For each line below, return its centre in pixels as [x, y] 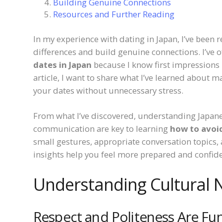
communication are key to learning [102, 128]
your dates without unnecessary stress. [108, 90]
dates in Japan [62, 64]
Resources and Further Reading [114, 14]
